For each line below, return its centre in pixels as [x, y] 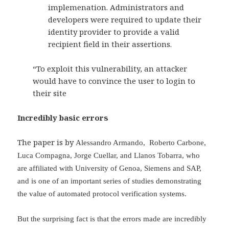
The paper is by [47, 142]
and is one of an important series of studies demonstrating [110, 181]
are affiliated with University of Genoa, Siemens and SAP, [110, 168]
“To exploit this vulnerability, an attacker [110, 69]
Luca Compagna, [46, 156]
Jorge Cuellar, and [104, 156]
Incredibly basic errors [63, 118]
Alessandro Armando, [113, 143]
